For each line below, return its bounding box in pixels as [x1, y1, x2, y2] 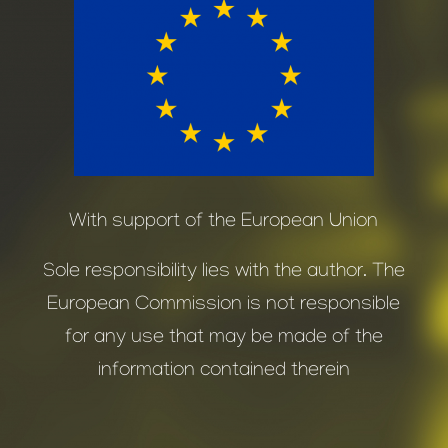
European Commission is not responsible [47, 295, 401, 317]
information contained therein [97, 361, 350, 383]
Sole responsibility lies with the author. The [42, 262, 405, 284]
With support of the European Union [69, 212, 379, 234]
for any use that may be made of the [64, 328, 383, 350]
